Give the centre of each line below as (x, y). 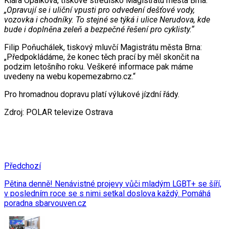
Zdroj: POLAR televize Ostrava (59, 112)
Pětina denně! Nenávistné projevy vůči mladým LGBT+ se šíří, (113, 184)
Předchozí (22, 166)
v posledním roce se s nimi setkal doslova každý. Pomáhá (107, 193)
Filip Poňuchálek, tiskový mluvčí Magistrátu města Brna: (103, 47)
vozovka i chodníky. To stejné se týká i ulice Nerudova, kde (107, 19)
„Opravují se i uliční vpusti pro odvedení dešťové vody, (99, 10)
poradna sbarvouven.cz (45, 203)
